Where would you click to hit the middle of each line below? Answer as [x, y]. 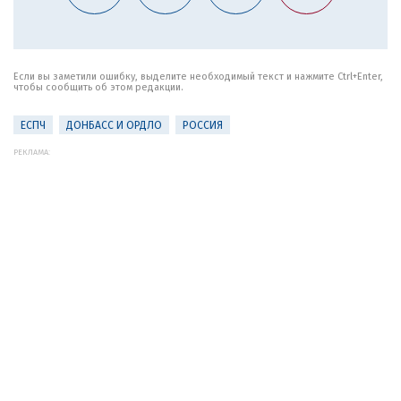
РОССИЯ [203, 125]
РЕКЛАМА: [32, 152]
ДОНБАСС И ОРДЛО [114, 125]
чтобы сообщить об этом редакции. [98, 87]
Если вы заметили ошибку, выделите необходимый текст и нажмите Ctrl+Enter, [198, 77]
